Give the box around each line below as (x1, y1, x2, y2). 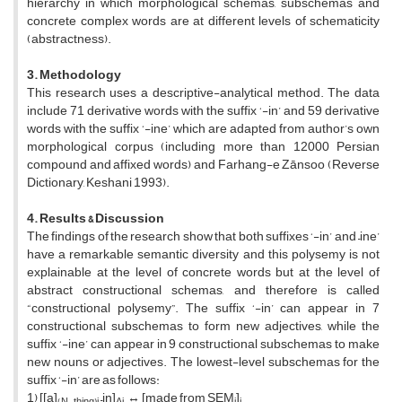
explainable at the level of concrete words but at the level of (27, 260, 380, 285)
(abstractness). (27, 27, 111, 52)
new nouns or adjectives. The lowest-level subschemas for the (27, 350, 380, 375)
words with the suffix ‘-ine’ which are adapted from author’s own (27, 117, 380, 142)
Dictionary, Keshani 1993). (27, 170, 170, 196)
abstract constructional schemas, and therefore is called (27, 278, 380, 303)
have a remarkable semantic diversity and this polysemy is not (27, 242, 380, 267)
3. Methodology (27, 63, 121, 88)
